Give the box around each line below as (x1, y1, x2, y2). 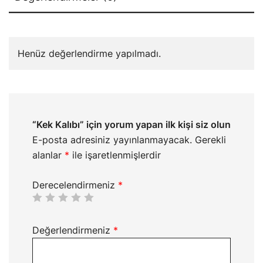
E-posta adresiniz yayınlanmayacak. (32, 133, 192, 146)
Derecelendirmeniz (32, 178, 118, 191)
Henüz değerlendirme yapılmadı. (18, 47, 161, 59)
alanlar (32, 149, 65, 161)
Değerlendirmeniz (32, 224, 113, 236)
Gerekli (195, 133, 226, 146)
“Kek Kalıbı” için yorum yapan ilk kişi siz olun (32, 118, 231, 130)
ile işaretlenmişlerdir (69, 149, 161, 161)
